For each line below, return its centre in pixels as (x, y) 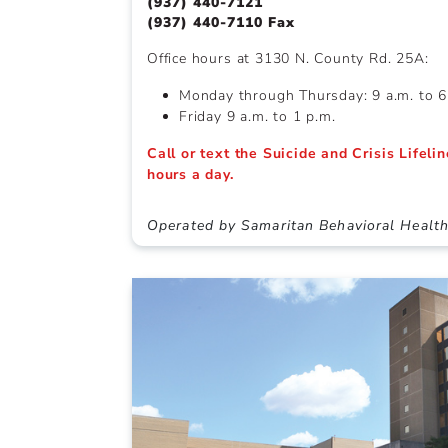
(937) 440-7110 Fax (221, 22)
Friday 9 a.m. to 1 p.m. (257, 116)
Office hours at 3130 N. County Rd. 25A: (288, 58)
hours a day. (190, 174)
